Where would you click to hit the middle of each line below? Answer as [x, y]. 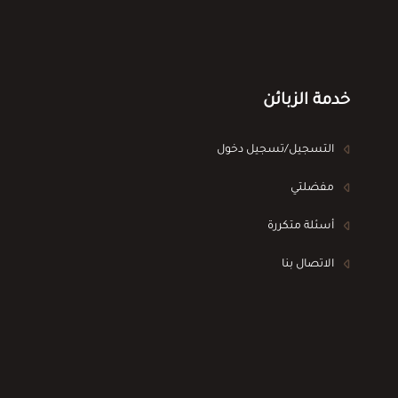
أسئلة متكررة [301, 226]
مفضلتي [313, 188]
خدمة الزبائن [307, 101]
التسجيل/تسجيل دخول [276, 150]
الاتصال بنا [308, 264]
